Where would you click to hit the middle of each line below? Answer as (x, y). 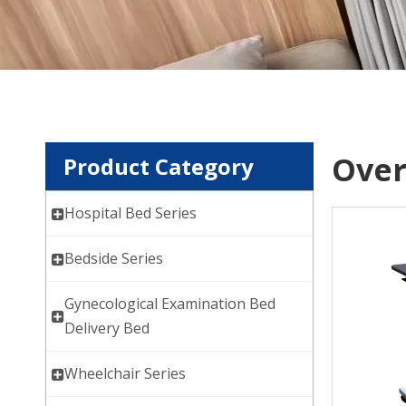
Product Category (159, 167)
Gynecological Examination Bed (170, 304)
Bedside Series (114, 259)
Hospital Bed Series (130, 213)
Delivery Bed (107, 329)
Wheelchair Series (125, 374)
